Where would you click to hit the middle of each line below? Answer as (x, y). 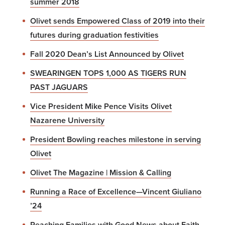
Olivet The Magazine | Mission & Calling (101, 173)
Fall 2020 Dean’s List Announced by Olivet (107, 54)
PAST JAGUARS (59, 87)
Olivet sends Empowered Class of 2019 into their (118, 21)
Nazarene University (67, 120)
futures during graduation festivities (94, 35)
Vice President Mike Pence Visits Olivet (101, 106)
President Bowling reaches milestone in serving (116, 139)
